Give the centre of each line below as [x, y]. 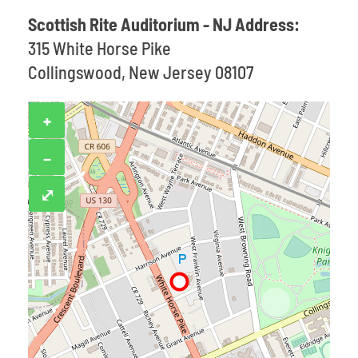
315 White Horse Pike [99, 48]
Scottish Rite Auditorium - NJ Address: [164, 24]
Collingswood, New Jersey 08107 [141, 72]
